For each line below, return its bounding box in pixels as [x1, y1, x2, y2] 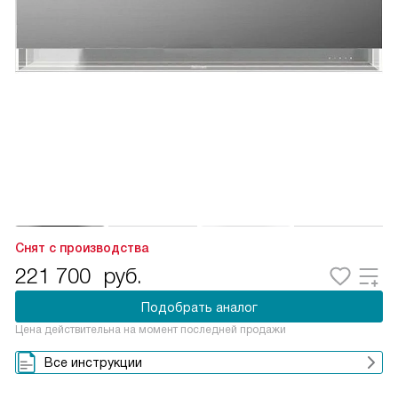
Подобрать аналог [140, 300, 258, 314]
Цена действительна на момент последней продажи [15, 323, 286, 336]
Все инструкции [44, 355, 142, 370]
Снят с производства [15, 241, 148, 255]
